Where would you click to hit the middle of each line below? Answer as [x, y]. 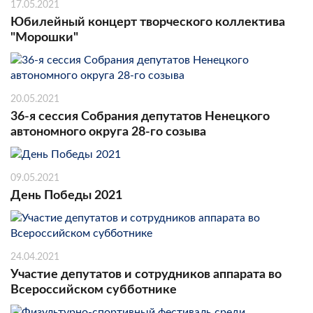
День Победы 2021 [66, 195]
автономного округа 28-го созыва [108, 132]
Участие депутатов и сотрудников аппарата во [146, 274]
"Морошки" [44, 37]
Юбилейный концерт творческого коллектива [148, 22]
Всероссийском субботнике [94, 290]
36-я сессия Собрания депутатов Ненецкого [140, 116]
